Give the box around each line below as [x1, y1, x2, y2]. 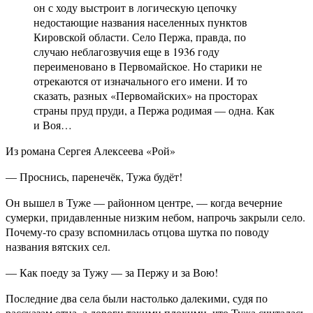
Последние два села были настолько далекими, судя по [6, 291, 268, 306]
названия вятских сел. [6, 239, 110, 254]
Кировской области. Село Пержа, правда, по [34, 29, 246, 45]
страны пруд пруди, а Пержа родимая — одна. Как [34, 103, 275, 118]
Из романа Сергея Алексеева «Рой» [6, 143, 175, 159]
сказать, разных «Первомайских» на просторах [34, 88, 258, 103]
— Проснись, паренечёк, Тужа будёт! [6, 169, 182, 184]
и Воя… [34, 117, 72, 133]
